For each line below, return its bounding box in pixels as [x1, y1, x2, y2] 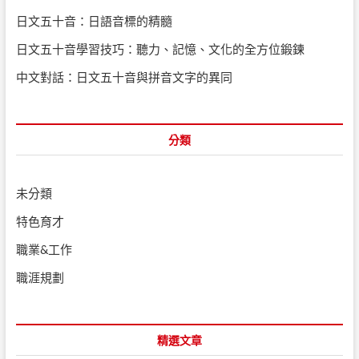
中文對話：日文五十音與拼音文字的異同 [15, 69, 232, 84]
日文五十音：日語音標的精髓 [15, 13, 172, 28]
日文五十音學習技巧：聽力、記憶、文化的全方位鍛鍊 [15, 41, 305, 56]
